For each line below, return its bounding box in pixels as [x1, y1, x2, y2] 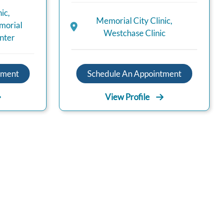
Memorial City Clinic [96, 15, 171, 26]
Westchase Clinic [103, 28, 166, 39]
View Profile [105, 92, 150, 103]
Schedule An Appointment [87, 68, 182, 79]
